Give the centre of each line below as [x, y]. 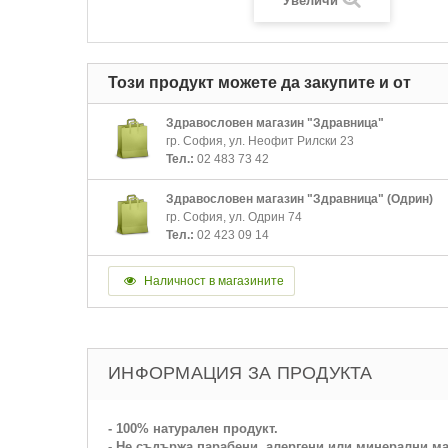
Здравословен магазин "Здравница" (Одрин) [299, 199]
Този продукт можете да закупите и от [259, 82]
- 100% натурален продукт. [193, 428]
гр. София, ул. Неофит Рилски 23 [260, 141]
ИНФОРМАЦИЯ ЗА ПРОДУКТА [240, 373]
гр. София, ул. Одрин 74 [234, 217]
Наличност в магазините [212, 281]
